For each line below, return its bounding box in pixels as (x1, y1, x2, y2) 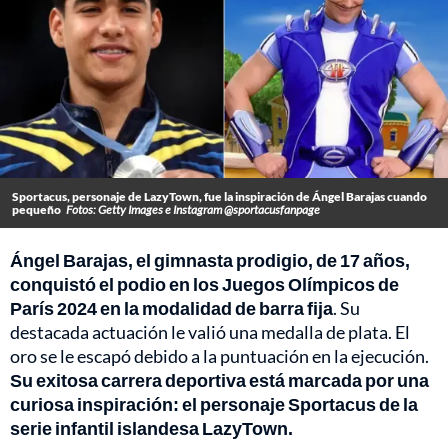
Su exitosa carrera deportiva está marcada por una (10, 368, 429, 391)
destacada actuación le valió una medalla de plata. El (10, 320, 410, 343)
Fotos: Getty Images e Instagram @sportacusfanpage (66, 201, 320, 217)
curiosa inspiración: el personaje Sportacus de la (10, 392, 418, 415)
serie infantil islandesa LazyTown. (10, 416, 293, 439)
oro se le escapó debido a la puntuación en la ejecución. (10, 344, 429, 367)
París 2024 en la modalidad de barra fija (10, 296, 333, 319)
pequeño (12, 201, 61, 217)
